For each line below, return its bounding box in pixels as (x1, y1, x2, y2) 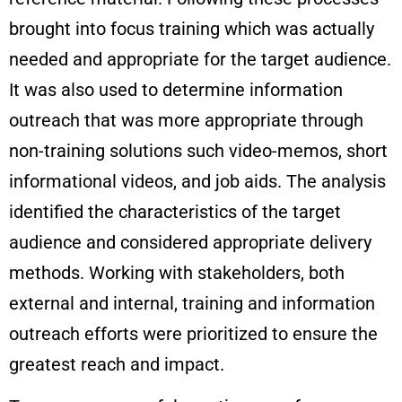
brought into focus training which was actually (9, 18, 374, 40)
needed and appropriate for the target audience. (9, 48, 391, 71)
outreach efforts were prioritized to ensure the (9, 323, 378, 345)
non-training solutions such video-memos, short (9, 140, 388, 162)
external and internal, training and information (9, 293, 375, 315)
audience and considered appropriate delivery (9, 232, 371, 254)
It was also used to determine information (9, 79, 343, 101)
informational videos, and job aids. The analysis (9, 170, 386, 193)
